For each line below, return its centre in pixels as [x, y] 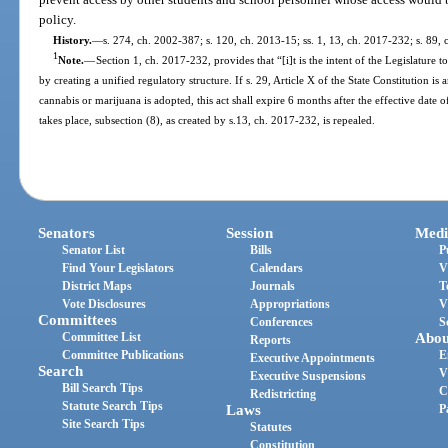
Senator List [94, 250]
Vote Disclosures [104, 304]
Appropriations [290, 304]
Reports [271, 340]
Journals [273, 286]
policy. [58, 19]
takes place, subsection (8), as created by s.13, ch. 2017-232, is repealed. [207, 119]
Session [250, 233]
